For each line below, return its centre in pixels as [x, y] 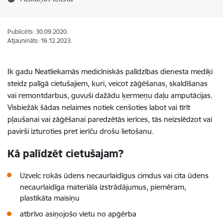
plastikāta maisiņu [50, 198]
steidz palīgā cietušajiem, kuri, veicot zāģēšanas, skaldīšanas [108, 83]
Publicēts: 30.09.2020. [38, 32]
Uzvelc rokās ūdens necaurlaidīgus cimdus [91, 175]
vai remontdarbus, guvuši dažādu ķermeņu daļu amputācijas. [110, 95]
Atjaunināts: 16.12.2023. [40, 41]
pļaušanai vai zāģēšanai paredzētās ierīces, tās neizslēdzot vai [110, 119]
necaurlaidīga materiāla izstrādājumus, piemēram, [103, 187]
